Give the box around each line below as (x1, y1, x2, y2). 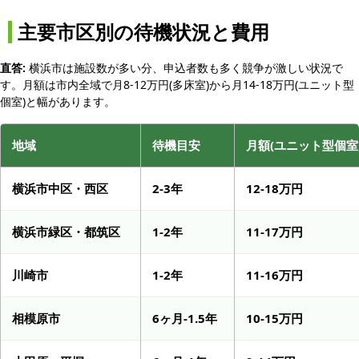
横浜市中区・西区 (12, 179, 108, 196)
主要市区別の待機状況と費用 (18, 19, 269, 45)
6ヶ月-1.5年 (152, 309, 217, 326)
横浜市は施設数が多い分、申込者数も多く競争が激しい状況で (26, 60, 343, 75)
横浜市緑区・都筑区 (12, 223, 120, 240)
